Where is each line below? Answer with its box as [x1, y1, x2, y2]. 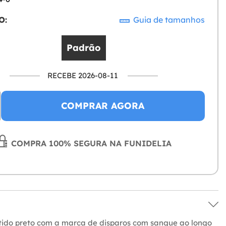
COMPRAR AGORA [61, 100, 145, 112]
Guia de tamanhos [131, 15, 205, 25]
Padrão [67, 42, 101, 54]
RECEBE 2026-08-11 [47, 71, 119, 81]
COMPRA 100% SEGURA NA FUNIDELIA [8, 138, 172, 149]
